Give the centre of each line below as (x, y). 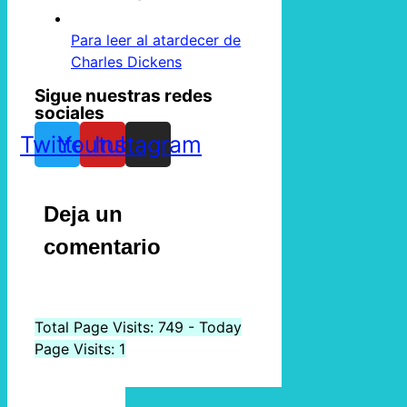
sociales (69, 114)
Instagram (148, 144)
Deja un (83, 214)
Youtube (103, 144)
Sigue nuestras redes (124, 96)
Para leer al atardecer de (156, 40)
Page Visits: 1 (80, 349)
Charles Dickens (126, 62)
